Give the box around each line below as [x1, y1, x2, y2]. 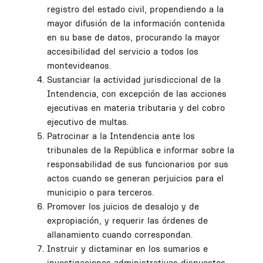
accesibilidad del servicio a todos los [47, 45, 198, 57]
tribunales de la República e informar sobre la [47, 144, 234, 156]
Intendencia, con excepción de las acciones [47, 87, 227, 99]
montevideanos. [47, 59, 111, 71]
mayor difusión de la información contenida [47, 17, 225, 29]
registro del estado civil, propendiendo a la [47, 3, 224, 15]
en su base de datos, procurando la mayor [47, 31, 220, 43]
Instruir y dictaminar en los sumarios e [47, 242, 208, 254]
